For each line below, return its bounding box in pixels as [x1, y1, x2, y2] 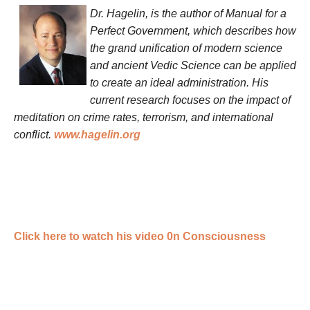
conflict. [14, 128, 54, 140]
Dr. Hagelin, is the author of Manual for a [90, 7, 286, 19]
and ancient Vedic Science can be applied [90, 59, 296, 71]
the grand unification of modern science [90, 42, 282, 54]
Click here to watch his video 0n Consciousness [14, 230, 266, 242]
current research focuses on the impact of [90, 93, 291, 106]
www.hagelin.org [54, 128, 140, 140]
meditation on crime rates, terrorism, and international [14, 111, 273, 123]
